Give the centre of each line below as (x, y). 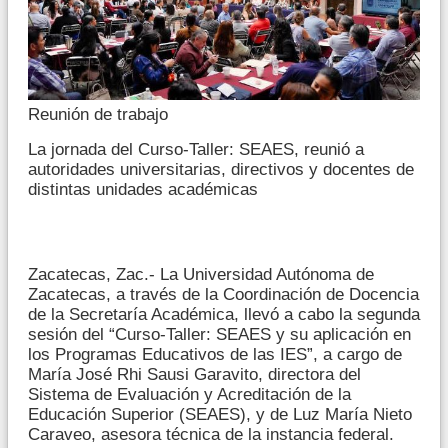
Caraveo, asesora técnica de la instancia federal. (211, 435)
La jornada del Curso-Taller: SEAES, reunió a (196, 150)
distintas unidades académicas (143, 190)
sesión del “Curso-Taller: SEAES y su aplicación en (219, 335)
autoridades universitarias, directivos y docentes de (221, 170)
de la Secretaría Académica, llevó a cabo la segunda (224, 315)
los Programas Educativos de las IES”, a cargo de (215, 355)
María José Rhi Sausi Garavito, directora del (194, 375)
